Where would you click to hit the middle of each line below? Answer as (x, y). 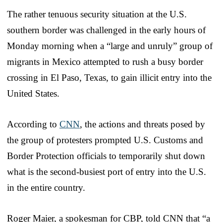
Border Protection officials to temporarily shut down (106, 156)
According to (33, 124)
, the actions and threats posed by (142, 124)
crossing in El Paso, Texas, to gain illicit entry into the (109, 77)
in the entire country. (46, 187)
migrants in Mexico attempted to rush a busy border (105, 61)
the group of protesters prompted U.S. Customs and (105, 140)
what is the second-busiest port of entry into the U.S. (107, 171)
